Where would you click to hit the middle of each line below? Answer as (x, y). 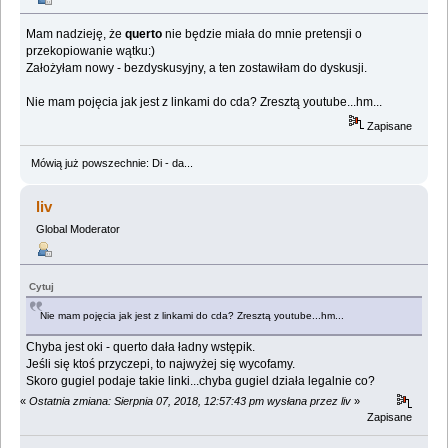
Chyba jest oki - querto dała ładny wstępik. (141, 346)
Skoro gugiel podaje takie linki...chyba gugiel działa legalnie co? (201, 380)
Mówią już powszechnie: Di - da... (111, 163)
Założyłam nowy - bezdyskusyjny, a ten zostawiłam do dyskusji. (197, 68)
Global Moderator (77, 229)
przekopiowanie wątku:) (91, 51)
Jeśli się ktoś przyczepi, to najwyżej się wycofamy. (161, 363)
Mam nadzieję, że (74, 34)
